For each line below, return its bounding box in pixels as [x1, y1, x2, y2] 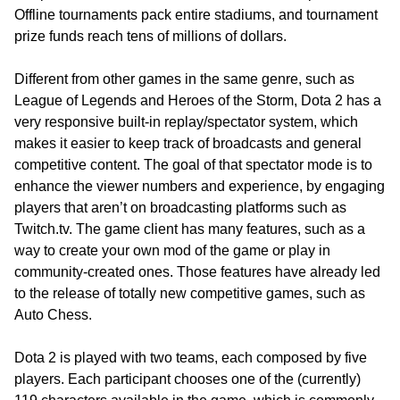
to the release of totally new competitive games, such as [14, 286, 365, 302]
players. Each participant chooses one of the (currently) [14, 371, 361, 387]
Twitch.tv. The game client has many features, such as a [14, 221, 365, 237]
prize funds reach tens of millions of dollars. [14, 29, 287, 45]
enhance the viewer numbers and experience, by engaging [14, 179, 385, 195]
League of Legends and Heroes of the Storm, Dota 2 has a [14, 93, 381, 109]
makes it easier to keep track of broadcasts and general [14, 136, 362, 152]
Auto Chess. [14, 307, 92, 323]
